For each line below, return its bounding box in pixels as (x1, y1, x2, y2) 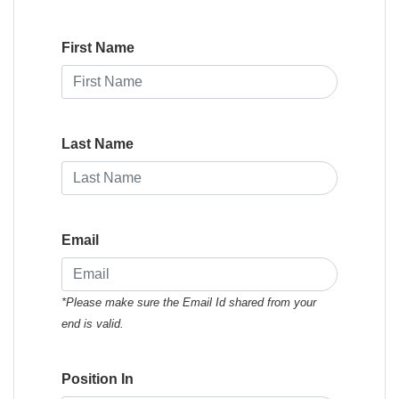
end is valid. (61, 317, 124, 331)
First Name (61, 40, 134, 56)
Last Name (61, 136, 134, 152)
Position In (61, 371, 134, 387)
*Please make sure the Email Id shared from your (61, 296, 316, 310)
